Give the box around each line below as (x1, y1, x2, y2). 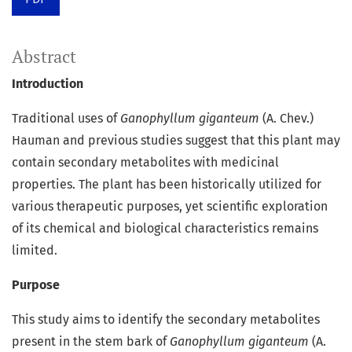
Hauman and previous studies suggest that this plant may (12, 133, 340, 148)
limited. (12, 243, 57, 258)
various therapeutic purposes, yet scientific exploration (12, 199, 328, 214)
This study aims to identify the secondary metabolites (12, 312, 320, 328)
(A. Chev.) (259, 111, 313, 126)
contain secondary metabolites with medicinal (12, 155, 279, 170)
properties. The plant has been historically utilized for (12, 177, 321, 192)
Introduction (12, 76, 83, 92)
